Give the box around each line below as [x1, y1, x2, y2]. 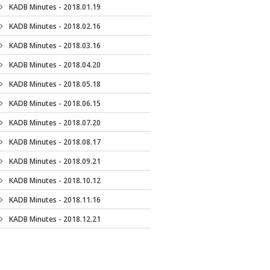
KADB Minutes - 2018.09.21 [9, 156, 101, 166]
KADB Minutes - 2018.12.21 [9, 214, 101, 224]
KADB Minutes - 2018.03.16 [9, 40, 101, 51]
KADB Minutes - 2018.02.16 [9, 21, 101, 31]
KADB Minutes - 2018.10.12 [9, 175, 101, 186]
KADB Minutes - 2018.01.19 [9, 2, 101, 12]
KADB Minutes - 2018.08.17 [9, 137, 101, 147]
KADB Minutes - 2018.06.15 [9, 98, 101, 108]
